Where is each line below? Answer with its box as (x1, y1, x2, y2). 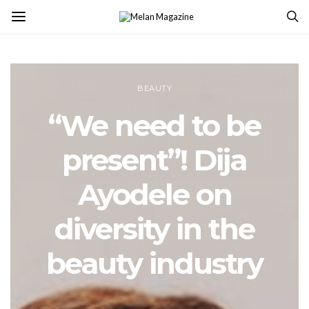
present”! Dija (61, 141, 248, 178)
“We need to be (48, 107, 261, 143)
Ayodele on (77, 176, 232, 212)
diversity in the (54, 210, 255, 247)
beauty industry (46, 245, 263, 281)
